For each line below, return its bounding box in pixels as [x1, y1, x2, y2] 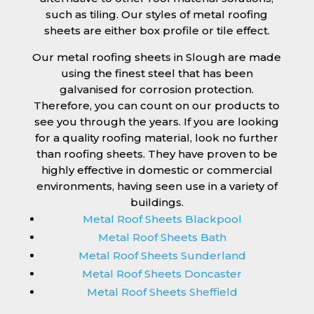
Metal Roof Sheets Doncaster [82, 267, 243, 281]
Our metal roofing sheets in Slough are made [32, 50, 282, 64]
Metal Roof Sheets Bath [97, 231, 226, 245]
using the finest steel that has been [60, 67, 253, 81]
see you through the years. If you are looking [34, 115, 280, 129]
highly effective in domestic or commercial [41, 163, 273, 177]
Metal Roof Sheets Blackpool [82, 212, 242, 226]
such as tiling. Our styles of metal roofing [46, 8, 268, 22]
